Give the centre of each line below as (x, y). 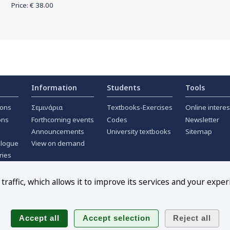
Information (54, 87)
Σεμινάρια (47, 108)
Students (123, 87)
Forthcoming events (63, 119)
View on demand (58, 143)
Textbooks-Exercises (140, 108)
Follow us (115, 205)
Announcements (58, 131)
